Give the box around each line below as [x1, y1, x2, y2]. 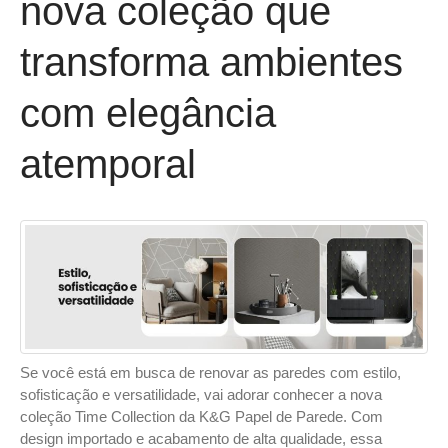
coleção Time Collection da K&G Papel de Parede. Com [20, 407, 383, 425]
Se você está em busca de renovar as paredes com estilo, [20, 363, 401, 381]
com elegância [20, 91, 276, 136]
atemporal [20, 142, 196, 187]
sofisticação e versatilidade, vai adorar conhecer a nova [20, 385, 382, 403]
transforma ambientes [20, 40, 403, 85]
